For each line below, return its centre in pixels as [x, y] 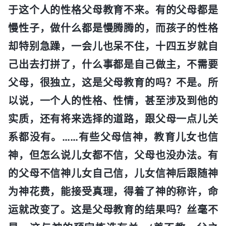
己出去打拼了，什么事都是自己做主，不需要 [113, 64]
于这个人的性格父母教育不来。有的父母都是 [113, 10]
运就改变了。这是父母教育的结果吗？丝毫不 [113, 210]
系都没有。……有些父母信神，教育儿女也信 [113, 137]
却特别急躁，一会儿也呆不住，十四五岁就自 [113, 46]
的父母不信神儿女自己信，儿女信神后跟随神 [113, 173]
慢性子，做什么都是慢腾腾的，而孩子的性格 [113, 28]
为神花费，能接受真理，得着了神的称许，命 [113, 191]
